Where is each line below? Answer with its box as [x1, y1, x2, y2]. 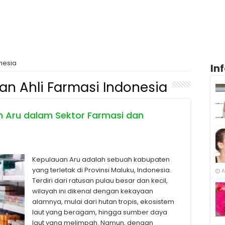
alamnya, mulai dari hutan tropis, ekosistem [32, 197, 174, 206]
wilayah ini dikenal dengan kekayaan [32, 186, 153, 196]
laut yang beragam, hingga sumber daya [32, 207, 167, 217]
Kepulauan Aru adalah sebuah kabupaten [32, 155, 170, 164]
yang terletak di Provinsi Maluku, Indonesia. [32, 165, 171, 175]
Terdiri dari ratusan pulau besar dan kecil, [32, 176, 168, 185]
